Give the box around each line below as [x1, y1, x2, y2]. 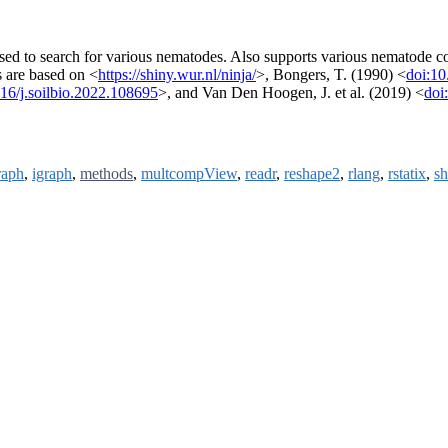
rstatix [388, 165, 426, 183]
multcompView [141, 165, 237, 183]
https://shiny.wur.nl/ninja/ [98, 66, 256, 84]
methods [80, 165, 133, 183]
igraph [32, 165, 72, 183]
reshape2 [284, 165, 340, 183]
